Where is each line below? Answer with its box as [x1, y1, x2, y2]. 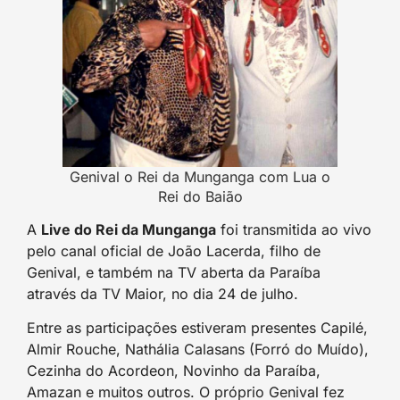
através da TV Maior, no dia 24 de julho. [27, 285, 298, 304]
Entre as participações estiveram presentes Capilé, [27, 319, 368, 337]
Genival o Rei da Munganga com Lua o [70, 168, 330, 187]
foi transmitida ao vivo [216, 221, 371, 239]
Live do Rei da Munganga [41, 221, 216, 239]
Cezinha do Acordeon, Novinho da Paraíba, [27, 362, 321, 380]
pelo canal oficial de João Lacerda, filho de [27, 242, 321, 261]
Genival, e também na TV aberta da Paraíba [27, 263, 321, 282]
